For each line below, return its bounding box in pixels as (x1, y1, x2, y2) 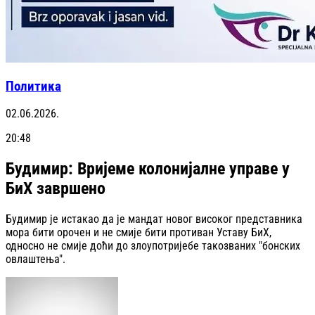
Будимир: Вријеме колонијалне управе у (6, 159, 290, 179)
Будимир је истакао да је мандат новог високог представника (6, 212, 302, 226)
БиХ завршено (6, 179, 105, 199)
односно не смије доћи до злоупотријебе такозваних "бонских (6, 239, 300, 253)
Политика (6, 78, 61, 94)
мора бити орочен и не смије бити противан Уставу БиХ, (6, 226, 271, 240)
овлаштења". (6, 252, 65, 266)
